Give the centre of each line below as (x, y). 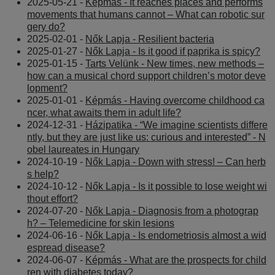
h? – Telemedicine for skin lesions (101, 223)
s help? (43, 174)
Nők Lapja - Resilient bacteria (150, 39)
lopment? (47, 88)
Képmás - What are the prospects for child (176, 260)
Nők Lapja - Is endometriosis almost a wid (176, 235)
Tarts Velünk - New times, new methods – (175, 63)
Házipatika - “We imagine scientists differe (176, 125)
